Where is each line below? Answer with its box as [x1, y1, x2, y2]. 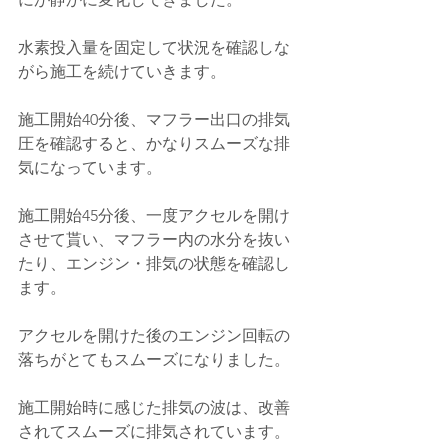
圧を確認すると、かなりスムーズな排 [18, 134, 290, 154]
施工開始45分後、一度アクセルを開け [18, 206, 290, 226]
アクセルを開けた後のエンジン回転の [18, 326, 290, 346]
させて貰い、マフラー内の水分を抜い [18, 230, 290, 250]
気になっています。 [18, 158, 162, 178]
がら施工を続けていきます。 [18, 62, 226, 82]
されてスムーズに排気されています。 [18, 422, 290, 442]
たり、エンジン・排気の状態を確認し [18, 254, 290, 274]
